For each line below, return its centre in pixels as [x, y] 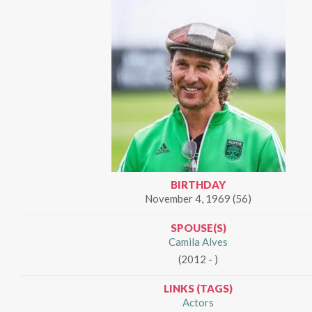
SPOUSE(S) [198, 227]
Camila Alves [198, 241]
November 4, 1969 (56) [198, 198]
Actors [198, 302]
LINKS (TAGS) [198, 288]
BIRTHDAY [198, 184]
